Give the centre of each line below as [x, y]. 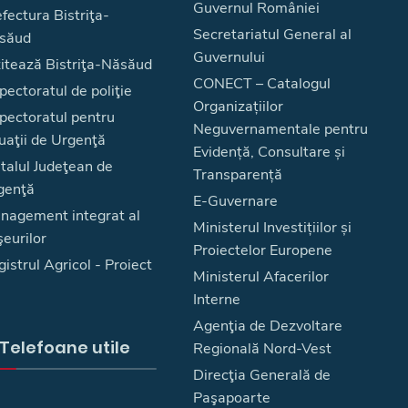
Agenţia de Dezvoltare [268, 326]
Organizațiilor [238, 107]
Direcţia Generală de [262, 375]
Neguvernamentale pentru [280, 129]
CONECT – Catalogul [262, 84]
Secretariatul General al [272, 35]
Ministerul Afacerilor [261, 277]
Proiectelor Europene [263, 250]
